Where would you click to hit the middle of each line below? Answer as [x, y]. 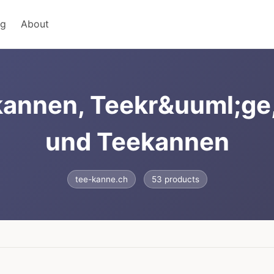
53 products [175, 180]
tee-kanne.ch [101, 180]
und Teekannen [137, 142]
